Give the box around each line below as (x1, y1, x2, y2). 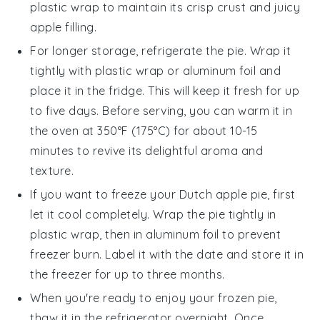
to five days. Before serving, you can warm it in (30, 104, 293, 119)
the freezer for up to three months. (30, 267, 225, 282)
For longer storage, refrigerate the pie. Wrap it (30, 44, 291, 59)
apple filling (30, 20, 94, 35)
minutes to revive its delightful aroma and (30, 144, 264, 159)
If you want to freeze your (30, 187, 179, 202)
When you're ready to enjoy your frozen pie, (30, 291, 277, 306)
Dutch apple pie (179, 187, 268, 202)
